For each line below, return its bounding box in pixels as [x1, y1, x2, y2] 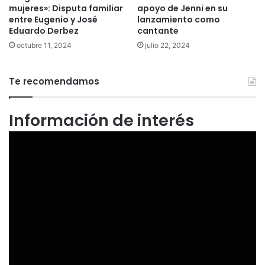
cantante [137, 25, 179, 37]
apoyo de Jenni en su [137, 2, 228, 15]
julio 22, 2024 [145, 41, 190, 50]
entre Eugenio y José [9, 14, 98, 26]
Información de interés [9, 109, 194, 132]
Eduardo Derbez [9, 25, 79, 37]
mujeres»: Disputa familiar [9, 2, 123, 15]
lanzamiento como [137, 14, 220, 26]
